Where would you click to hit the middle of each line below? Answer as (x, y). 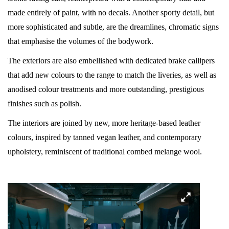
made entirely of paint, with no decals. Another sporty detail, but (111, 12)
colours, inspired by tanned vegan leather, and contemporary (105, 137)
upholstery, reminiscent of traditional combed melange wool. (105, 151)
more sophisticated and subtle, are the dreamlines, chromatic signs (113, 27)
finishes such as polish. (44, 103)
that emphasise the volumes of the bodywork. (81, 41)
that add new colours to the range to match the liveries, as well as (112, 75)
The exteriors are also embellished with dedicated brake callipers (111, 60)
